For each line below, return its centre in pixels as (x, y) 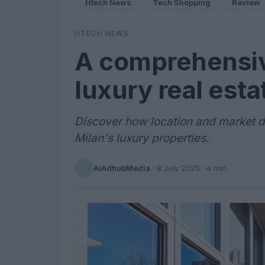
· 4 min (213, 168)
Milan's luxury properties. (142, 138)
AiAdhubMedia (122, 168)
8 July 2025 (178, 168)
